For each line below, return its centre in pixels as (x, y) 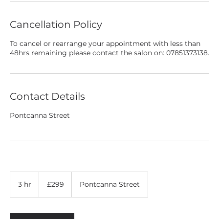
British (46, 180)
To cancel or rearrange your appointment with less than (105, 44)
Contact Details (47, 96)
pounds (48, 186)
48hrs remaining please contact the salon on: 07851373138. (109, 53)
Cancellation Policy (56, 24)
